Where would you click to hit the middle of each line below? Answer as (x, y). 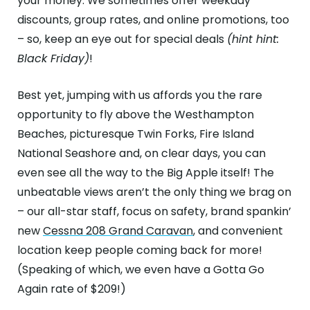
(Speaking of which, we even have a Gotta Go (141, 270)
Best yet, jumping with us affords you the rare (140, 95)
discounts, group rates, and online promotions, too (153, 20)
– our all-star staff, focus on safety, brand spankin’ (154, 211)
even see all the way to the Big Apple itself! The (146, 173)
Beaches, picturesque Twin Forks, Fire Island (136, 134)
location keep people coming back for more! (140, 250)
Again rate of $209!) (72, 289)
